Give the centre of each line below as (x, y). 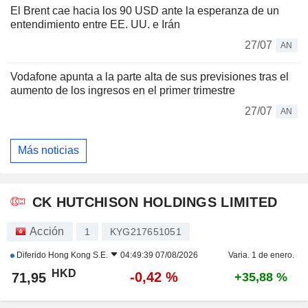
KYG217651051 (145, 231)
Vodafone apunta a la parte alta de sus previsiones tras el (150, 76)
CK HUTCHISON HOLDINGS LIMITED (155, 202)
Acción (47, 231)
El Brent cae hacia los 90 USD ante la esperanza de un (145, 10)
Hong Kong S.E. (78, 255)
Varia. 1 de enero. (261, 255)
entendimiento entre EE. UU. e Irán (95, 24)
